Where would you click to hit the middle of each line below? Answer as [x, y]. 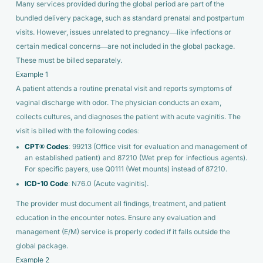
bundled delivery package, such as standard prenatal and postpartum [130, 18]
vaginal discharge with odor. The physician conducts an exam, [118, 102]
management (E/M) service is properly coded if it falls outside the [123, 232]
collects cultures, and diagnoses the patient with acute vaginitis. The [128, 117]
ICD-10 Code [46, 183]
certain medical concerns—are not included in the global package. [125, 46]
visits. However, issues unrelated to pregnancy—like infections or [123, 32]
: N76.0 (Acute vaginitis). [108, 183]
